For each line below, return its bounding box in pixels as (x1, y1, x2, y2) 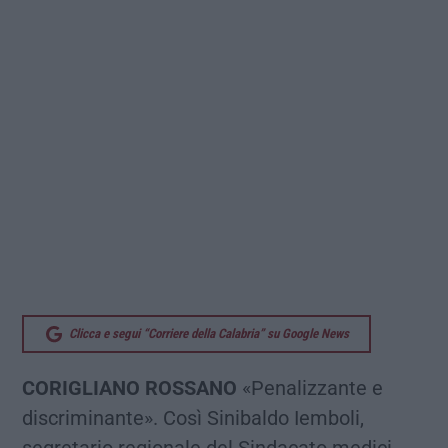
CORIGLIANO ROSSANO (22, 376, 237, 401)
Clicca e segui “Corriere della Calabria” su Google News (69, 326, 349, 342)
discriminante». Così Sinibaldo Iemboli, (22, 406, 364, 431)
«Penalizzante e (237, 376, 383, 401)
